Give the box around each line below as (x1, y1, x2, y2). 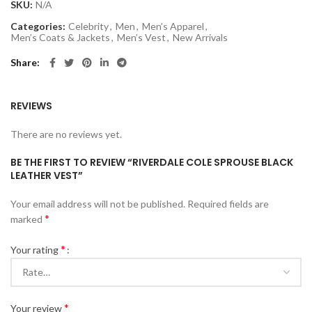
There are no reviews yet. (10, 128, 122, 141)
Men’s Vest (117, 31, 166, 44)
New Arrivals (173, 31, 228, 44)
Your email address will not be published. (10, 198, 185, 210)
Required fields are (187, 198, 269, 210)
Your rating (10, 243, 61, 256)
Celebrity (68, 20, 109, 33)
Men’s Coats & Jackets (11, 31, 110, 44)
